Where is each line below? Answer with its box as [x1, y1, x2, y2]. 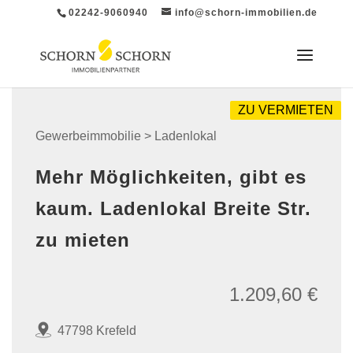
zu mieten [35, 229, 130, 251]
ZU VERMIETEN [238, 102, 333, 117]
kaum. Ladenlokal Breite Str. [35, 198, 311, 219]
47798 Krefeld [58, 323, 136, 337]
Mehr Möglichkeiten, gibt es [35, 166, 307, 188]
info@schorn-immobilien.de [175, 7, 318, 18]
